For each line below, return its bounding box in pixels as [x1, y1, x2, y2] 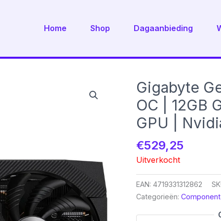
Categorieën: [136, 192, 182, 201]
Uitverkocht [136, 154, 181, 165]
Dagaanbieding [134, 23, 193, 34]
